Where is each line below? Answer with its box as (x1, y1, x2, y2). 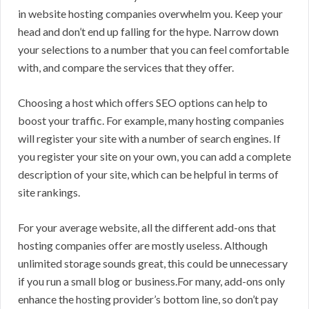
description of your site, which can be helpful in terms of (18, 168, 279, 181)
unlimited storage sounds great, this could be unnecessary (18, 257, 288, 270)
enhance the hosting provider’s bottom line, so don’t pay (18, 292, 278, 306)
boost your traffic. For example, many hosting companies (18, 114, 284, 128)
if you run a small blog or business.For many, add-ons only (18, 275, 285, 288)
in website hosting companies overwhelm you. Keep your (18, 7, 283, 21)
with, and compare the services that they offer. (18, 61, 234, 74)
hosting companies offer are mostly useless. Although (18, 239, 268, 252)
